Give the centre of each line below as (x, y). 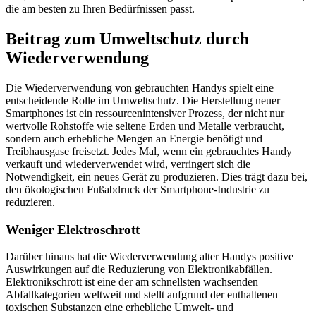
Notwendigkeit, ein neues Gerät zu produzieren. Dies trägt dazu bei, (157, 176)
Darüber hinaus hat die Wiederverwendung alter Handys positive (150, 257)
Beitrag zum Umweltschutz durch (127, 38)
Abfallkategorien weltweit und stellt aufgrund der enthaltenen (142, 295)
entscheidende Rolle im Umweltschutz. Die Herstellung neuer (143, 100)
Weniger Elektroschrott (73, 229)
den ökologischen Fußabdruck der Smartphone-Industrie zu (138, 189)
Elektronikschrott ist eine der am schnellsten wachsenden (132, 282)
